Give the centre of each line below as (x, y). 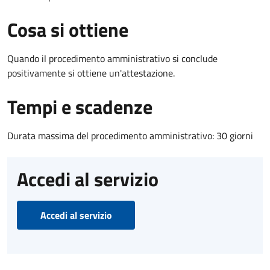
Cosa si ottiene (68, 29)
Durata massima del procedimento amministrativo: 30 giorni (130, 135)
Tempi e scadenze (80, 106)
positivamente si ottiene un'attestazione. (91, 73)
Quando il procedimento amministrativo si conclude (112, 58)
